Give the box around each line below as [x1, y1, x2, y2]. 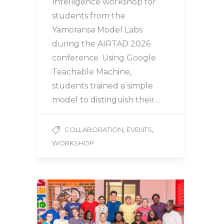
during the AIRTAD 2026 [52, 39, 150, 49]
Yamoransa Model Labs [52, 25, 142, 35]
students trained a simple [52, 81, 153, 91]
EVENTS [126, 125, 152, 134]
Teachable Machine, [52, 67, 131, 77]
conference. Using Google [52, 53, 156, 63]
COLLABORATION [64, 125, 123, 134]
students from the [52, 11, 125, 21]
